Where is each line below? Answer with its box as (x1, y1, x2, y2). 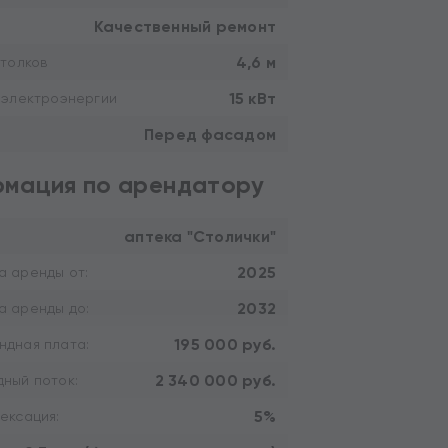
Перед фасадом (144, 124, 276, 144)
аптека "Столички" (124, 226, 276, 246)
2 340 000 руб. (154, 370, 276, 390)
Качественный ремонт (93, 16, 276, 36)
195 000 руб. (174, 334, 276, 354)
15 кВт (228, 88, 276, 108)
